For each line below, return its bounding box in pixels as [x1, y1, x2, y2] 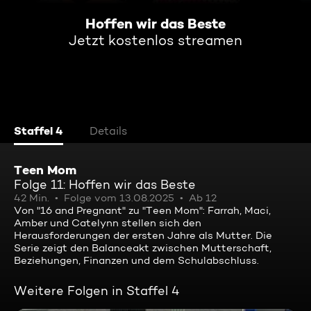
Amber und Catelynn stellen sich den [14, 217, 201, 229]
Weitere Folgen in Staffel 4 [14, 283, 180, 298]
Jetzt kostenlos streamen [69, 32, 242, 49]
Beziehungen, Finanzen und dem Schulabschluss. [14, 254, 259, 267]
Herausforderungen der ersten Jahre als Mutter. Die [14, 229, 272, 242]
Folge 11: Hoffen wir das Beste [14, 177, 196, 192]
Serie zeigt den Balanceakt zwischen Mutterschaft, [14, 242, 271, 254]
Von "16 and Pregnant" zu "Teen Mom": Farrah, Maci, [14, 204, 271, 217]
